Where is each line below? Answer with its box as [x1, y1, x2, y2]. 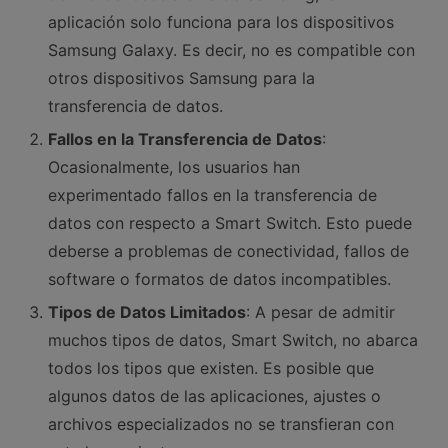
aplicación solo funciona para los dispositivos [48, 11, 394, 32]
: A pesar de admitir [246, 301, 395, 322]
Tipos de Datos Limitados [48, 301, 246, 322]
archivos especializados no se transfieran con [48, 413, 394, 434]
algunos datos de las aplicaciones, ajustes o [48, 385, 381, 406]
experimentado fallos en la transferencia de [48, 184, 377, 205]
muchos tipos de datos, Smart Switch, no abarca [48, 329, 418, 350]
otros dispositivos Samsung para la [48, 67, 315, 88]
